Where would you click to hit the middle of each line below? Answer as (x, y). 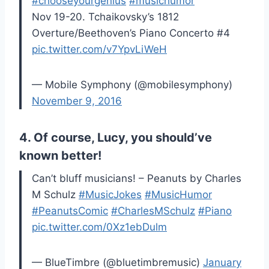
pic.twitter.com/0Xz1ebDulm (99, 227)
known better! (60, 156)
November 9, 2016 (77, 101)
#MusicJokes (110, 195)
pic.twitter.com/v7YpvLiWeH (99, 50)
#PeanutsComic (70, 211)
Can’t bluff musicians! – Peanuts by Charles (137, 179)
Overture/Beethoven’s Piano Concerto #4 (131, 33)
